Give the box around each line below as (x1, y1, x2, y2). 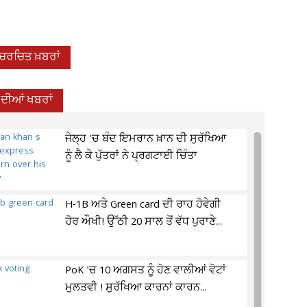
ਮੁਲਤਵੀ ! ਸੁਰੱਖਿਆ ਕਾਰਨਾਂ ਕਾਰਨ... (65, 280, 207, 295)
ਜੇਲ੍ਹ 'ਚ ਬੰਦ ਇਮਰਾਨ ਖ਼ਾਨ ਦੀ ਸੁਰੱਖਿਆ (65, 132, 227, 147)
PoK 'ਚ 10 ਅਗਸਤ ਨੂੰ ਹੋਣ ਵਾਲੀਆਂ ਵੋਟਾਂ (65, 263, 227, 278)
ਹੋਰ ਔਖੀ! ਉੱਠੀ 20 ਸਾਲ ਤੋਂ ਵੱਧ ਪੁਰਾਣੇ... (65, 214, 223, 230)
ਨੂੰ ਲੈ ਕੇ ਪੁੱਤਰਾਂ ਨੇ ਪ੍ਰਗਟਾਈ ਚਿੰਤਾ (65, 149, 198, 164)
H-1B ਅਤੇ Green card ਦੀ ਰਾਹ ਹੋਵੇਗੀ (65, 197, 221, 212)
